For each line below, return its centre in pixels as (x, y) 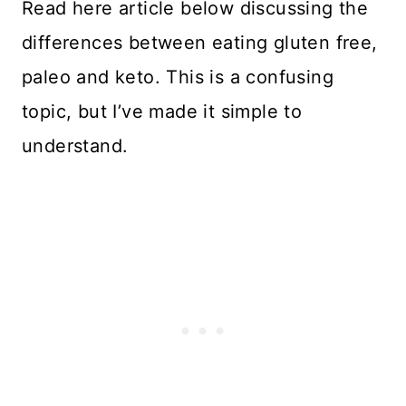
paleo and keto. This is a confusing (178, 77)
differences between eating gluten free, (200, 42)
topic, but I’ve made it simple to (162, 111)
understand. (75, 145)
